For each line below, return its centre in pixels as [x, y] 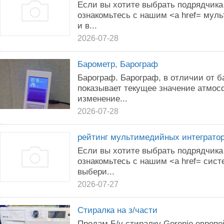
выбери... [96, 171]
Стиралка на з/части [117, 210]
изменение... [102, 98]
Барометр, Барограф [118, 64]
